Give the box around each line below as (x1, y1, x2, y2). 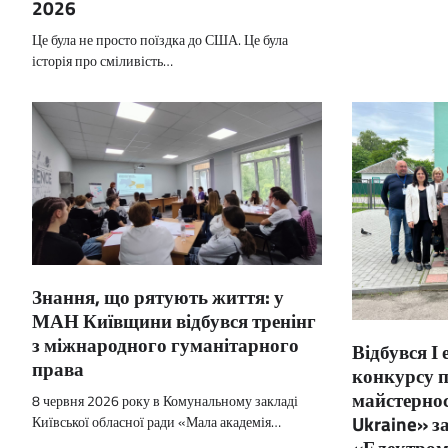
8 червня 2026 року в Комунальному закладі (32, 390, 298, 413)
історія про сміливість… (32, 50, 173, 72)
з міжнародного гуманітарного (32, 330, 299, 360)
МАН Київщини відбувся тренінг (32, 306, 316, 336)
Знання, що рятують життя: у (32, 282, 284, 312)
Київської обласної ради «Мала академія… (32, 411, 281, 434)
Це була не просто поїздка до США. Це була (32, 29, 288, 51)
